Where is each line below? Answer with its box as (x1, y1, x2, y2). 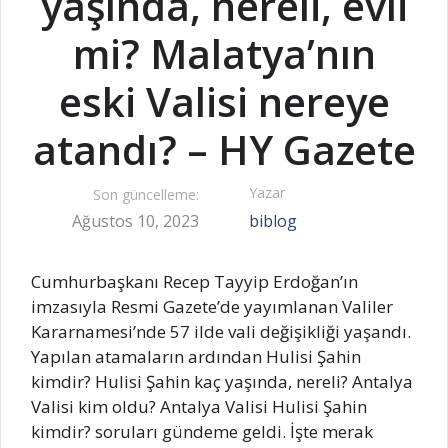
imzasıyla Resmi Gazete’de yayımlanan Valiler (31, 294, 393, 318)
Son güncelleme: (93, 185, 199, 205)
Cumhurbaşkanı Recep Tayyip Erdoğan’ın (31, 269, 358, 293)
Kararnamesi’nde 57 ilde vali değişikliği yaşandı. (31, 319, 411, 343)
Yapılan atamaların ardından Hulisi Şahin (31, 344, 361, 368)
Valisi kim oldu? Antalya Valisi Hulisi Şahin (31, 394, 367, 418)
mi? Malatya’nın (72, 25, 376, 81)
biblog (249, 209, 297, 232)
